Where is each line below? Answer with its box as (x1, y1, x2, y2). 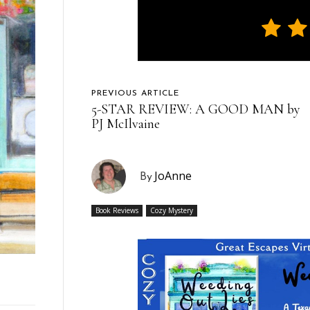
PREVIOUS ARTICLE (91, 89, 180, 98)
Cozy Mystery (150, 205, 194, 215)
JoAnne (154, 167, 192, 183)
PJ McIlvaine (91, 115, 161, 132)
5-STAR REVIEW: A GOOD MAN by (91, 100, 301, 118)
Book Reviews (95, 205, 139, 215)
